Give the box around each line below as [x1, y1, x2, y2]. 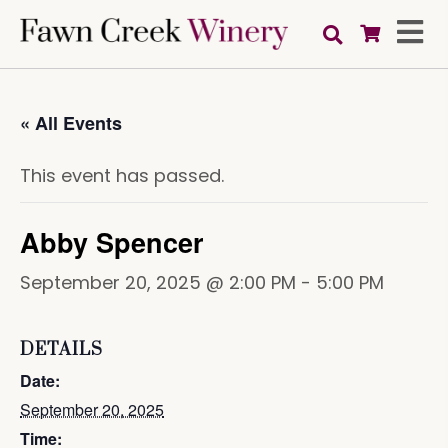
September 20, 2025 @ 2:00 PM [20, 269, 296, 295]
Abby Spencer [20, 222, 204, 261]
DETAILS [20, 338, 103, 361]
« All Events [20, 109, 122, 136]
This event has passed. [20, 162, 224, 188]
